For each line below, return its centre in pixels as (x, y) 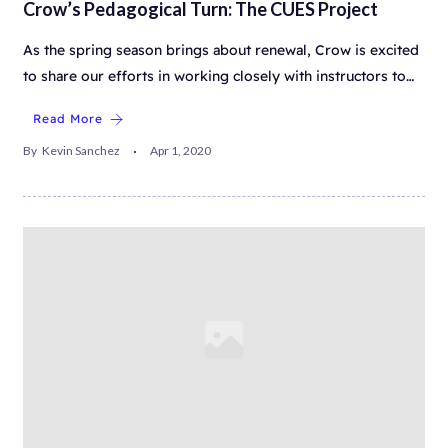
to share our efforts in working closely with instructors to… (218, 76)
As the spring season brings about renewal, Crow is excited (221, 50)
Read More (68, 119)
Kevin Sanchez (81, 151)
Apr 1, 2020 (180, 151)
